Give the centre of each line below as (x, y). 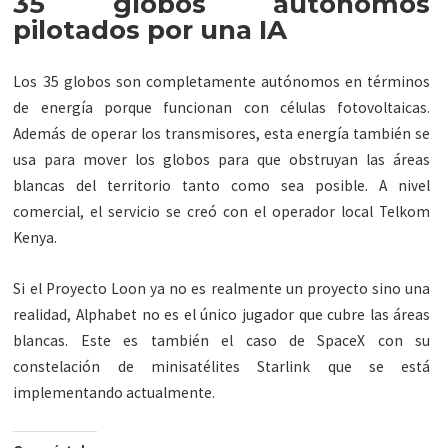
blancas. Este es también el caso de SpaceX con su (222, 341)
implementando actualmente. (114, 393)
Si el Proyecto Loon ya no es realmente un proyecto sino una (222, 289)
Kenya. (35, 238)
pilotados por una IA (150, 30)
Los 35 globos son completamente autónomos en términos (222, 82)
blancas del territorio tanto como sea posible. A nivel (222, 186)
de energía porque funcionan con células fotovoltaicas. (222, 108)
